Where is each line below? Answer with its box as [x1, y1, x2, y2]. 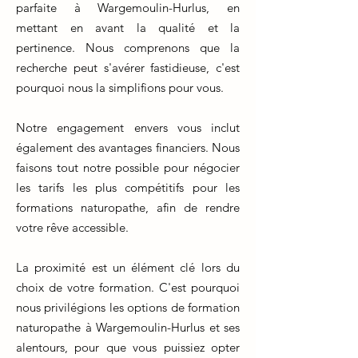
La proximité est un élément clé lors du [16, 260, 240, 275]
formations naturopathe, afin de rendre [16, 200, 240, 215]
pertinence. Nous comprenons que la [16, 40, 240, 55]
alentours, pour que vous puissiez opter [16, 340, 240, 355]
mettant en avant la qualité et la [16, 20, 240, 35]
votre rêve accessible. [16, 220, 129, 235]
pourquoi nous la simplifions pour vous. [16, 80, 224, 95]
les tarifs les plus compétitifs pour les [16, 180, 240, 195]
